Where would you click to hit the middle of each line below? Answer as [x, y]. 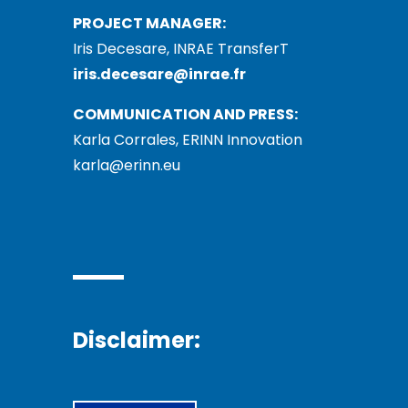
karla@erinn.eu [127, 165]
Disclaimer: [137, 340]
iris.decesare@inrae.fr [159, 74]
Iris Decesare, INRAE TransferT [181, 48]
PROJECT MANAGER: [149, 23]
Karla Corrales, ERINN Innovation [188, 139]
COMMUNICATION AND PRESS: [185, 114]
